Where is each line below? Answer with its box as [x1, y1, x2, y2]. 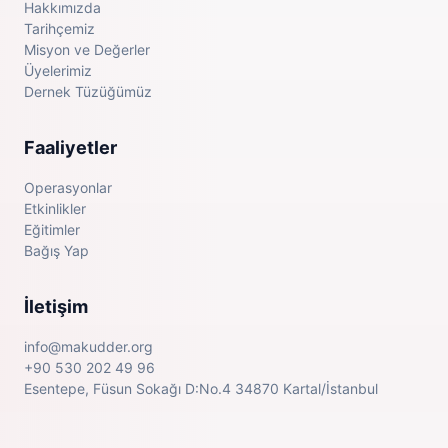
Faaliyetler [24, 137, 117, 158]
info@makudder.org [24, 338, 153, 355]
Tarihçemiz [24, 20, 95, 37]
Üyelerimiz [24, 62, 92, 79]
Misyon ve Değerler [24, 41, 150, 58]
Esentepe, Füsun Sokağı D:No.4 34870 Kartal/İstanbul [24, 380, 378, 397]
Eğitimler [24, 221, 80, 238]
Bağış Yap [24, 242, 89, 259]
